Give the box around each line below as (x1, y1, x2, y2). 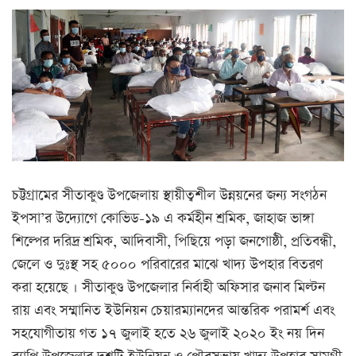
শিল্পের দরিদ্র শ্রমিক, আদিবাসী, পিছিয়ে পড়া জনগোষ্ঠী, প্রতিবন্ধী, (12, 232, 336, 252)
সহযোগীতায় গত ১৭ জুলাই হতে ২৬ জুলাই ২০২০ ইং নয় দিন (12, 324, 324, 344)
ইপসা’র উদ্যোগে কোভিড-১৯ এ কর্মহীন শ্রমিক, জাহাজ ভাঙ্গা (12, 209, 314, 229)
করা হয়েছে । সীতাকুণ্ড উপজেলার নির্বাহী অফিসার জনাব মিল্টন (12, 278, 325, 298)
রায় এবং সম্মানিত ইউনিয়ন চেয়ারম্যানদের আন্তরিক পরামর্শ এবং (12, 301, 335, 321)
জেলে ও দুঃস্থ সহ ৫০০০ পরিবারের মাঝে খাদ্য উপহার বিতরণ (12, 255, 323, 275)
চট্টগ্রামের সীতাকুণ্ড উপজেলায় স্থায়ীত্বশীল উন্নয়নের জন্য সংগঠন (12, 186, 327, 206)
